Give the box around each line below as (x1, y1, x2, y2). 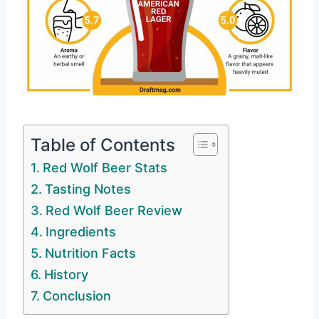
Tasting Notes (44, 182, 131, 197)
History (43, 267, 88, 283)
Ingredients (45, 224, 116, 240)
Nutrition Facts (44, 246, 136, 261)
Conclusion (42, 288, 111, 304)
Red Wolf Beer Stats (42, 160, 167, 176)
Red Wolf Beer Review (45, 203, 182, 219)
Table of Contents (31, 134, 175, 155)
